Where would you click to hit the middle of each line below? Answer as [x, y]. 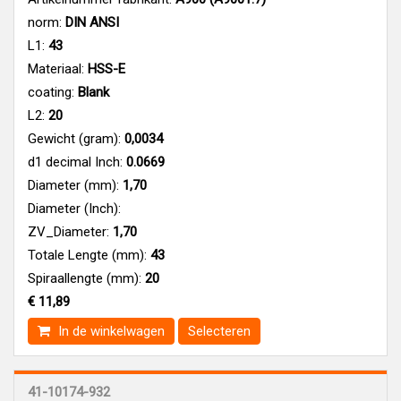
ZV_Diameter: [68, 231]
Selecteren [219, 331]
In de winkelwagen [110, 331]
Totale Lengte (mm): [87, 255]
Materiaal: [56, 68]
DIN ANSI [90, 22]
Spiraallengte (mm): [85, 278]
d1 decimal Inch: [75, 162]
